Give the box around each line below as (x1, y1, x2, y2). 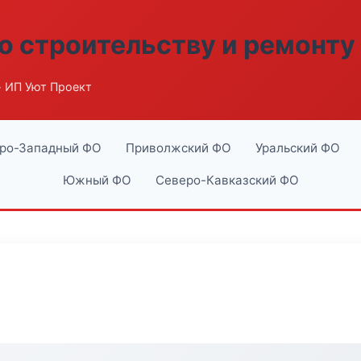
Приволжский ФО (125, 140, 231, 156)
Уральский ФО (255, 140, 340, 156)
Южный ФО (62, 172, 131, 188)
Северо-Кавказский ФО (155, 172, 299, 188)
